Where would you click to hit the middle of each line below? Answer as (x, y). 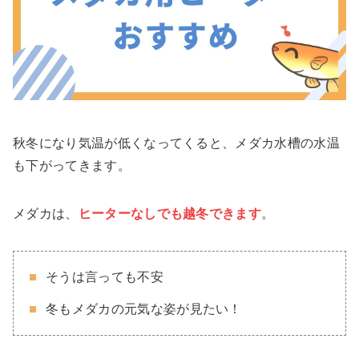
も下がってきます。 (72, 166)
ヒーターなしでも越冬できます (170, 214)
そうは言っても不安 (105, 277)
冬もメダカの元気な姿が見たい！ (144, 309)
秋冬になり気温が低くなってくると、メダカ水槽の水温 (177, 143)
